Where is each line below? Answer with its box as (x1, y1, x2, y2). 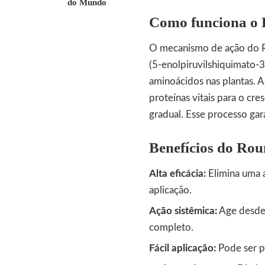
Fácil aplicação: (149, 243, 216, 253)
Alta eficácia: (149, 168, 206, 179)
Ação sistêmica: (149, 205, 217, 216)
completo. (149, 222, 193, 232)
